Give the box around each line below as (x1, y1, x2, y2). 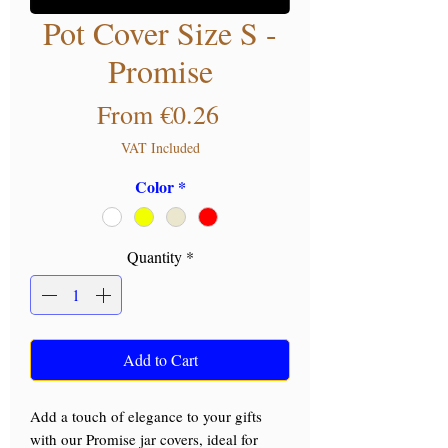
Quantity (126, 246, 182, 268)
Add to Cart (122, 349, 198, 371)
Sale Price (217, 96, 325, 131)
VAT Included (120, 138, 200, 158)
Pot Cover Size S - (43, 11, 277, 55)
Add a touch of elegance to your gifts (30, 406, 262, 427)
